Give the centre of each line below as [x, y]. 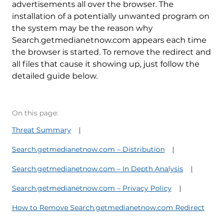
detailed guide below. [55, 76]
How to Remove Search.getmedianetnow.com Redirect [108, 207]
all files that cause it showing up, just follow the [106, 64]
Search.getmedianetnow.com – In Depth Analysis [97, 168]
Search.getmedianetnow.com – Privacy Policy [92, 188]
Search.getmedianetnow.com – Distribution [88, 149]
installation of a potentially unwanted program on [111, 16]
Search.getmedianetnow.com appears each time [109, 40]
